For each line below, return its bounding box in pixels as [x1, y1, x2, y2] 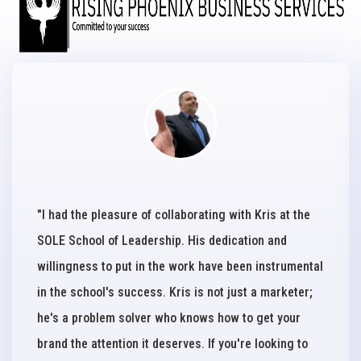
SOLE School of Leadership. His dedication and [37, 233, 287, 249]
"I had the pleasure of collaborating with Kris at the [37, 207, 310, 223]
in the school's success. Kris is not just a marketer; [37, 284, 313, 301]
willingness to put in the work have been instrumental [37, 259, 323, 275]
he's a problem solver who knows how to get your [37, 310, 301, 326]
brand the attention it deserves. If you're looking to [37, 336, 308, 352]
